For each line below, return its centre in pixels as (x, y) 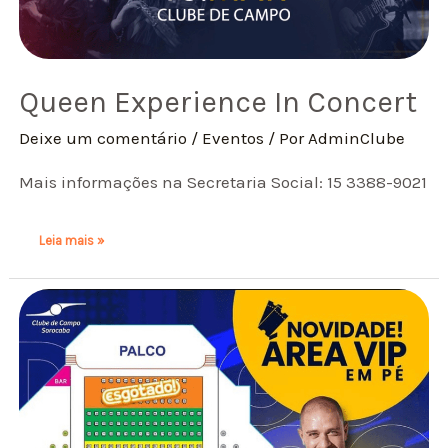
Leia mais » (72, 240)
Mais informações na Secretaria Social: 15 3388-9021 (223, 182)
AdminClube (357, 138)
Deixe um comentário (103, 138)
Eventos (233, 138)
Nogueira (64, 347)
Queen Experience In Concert (218, 102)
